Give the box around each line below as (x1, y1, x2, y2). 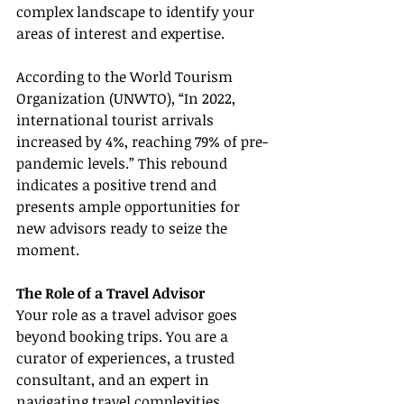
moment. (16, 240, 79, 260)
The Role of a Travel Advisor (16, 283, 205, 303)
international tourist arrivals (16, 110, 217, 130)
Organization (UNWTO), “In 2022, (16, 88, 239, 108)
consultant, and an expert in (16, 370, 213, 390)
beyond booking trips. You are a (16, 326, 232, 346)
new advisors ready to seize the (16, 218, 231, 238)
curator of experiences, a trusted (16, 348, 238, 368)
